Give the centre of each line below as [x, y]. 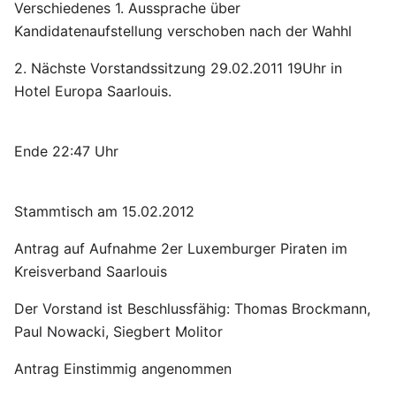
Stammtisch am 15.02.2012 [104, 211]
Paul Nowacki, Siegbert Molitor [118, 331]
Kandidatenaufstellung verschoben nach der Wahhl [183, 31]
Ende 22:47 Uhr [66, 151]
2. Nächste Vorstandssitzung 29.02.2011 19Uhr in [178, 68]
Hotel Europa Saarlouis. [93, 91]
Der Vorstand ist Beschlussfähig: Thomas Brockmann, [192, 308]
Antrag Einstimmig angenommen [123, 369]
